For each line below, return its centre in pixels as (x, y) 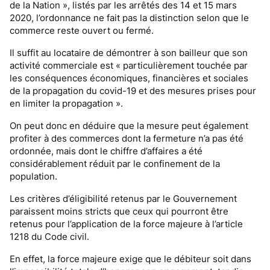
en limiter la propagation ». (66, 103)
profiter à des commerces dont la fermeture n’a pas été (127, 138)
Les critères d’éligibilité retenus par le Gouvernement (123, 199)
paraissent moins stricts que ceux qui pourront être (119, 211)
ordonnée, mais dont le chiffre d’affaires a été (106, 151)
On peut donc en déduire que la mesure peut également (129, 126)
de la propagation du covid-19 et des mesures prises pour (133, 91)
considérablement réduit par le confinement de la (115, 164)
